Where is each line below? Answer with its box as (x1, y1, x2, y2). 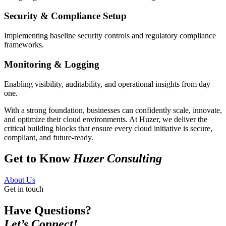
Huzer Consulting (73, 152, 162, 165)
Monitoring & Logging (4, 59, 99, 70)
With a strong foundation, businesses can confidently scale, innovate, (4, 105, 222, 115)
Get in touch (4, 185, 43, 194)
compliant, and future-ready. (4, 133, 93, 142)
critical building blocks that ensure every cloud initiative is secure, (4, 124, 212, 133)
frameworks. (4, 40, 44, 49)
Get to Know (4, 152, 73, 165)
